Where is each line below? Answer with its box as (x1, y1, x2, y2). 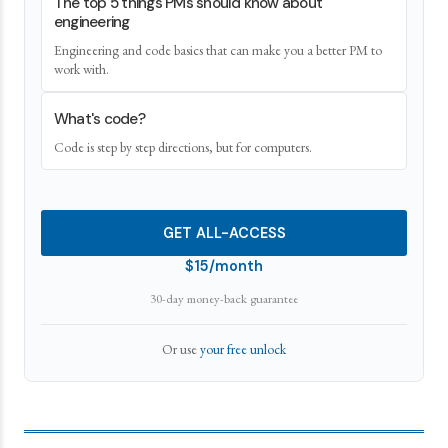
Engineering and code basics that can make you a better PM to (54, 41, 382, 59)
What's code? (54, 109, 145, 129)
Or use (162, 340, 197, 358)
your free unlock (200, 340, 286, 358)
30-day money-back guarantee (150, 290, 298, 307)
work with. (54, 60, 109, 78)
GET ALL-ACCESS (162, 224, 286, 242)
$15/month (185, 257, 263, 275)
